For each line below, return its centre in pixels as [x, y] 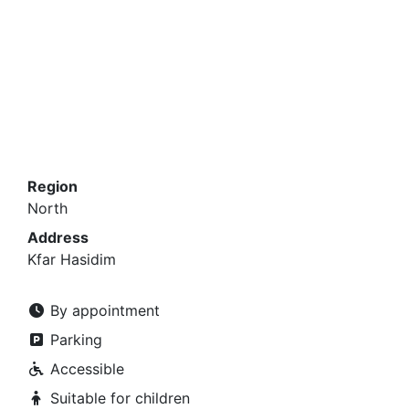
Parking [74, 340]
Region [52, 186]
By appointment [103, 310]
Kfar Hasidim [72, 259]
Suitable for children [118, 398]
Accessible [85, 369]
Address [58, 237]
